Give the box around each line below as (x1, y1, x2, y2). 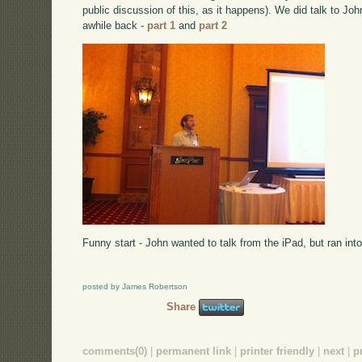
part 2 (199, 19, 228, 32)
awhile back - (82, 19, 148, 32)
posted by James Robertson (82, 282, 188, 292)
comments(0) (82, 345, 148, 358)
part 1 (147, 19, 176, 32)
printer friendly (240, 345, 315, 358)
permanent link (156, 345, 232, 358)
